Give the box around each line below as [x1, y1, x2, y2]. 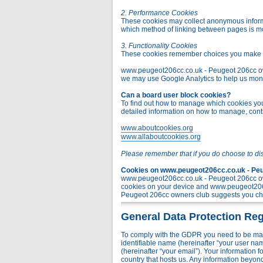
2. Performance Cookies [121, 9, 198, 17]
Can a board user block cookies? [121, 91, 231, 99]
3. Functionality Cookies [121, 42, 197, 50]
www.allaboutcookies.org [121, 133, 201, 141]
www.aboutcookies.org [121, 124, 193, 132]
